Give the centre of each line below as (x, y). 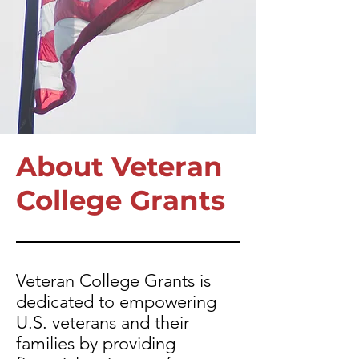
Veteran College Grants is (113, 281)
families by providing (96, 343)
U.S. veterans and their (103, 323)
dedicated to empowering (116, 302)
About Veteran (119, 167)
